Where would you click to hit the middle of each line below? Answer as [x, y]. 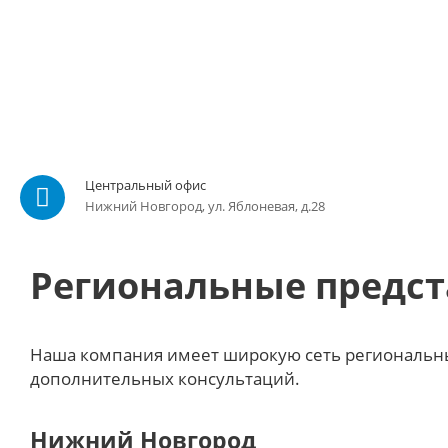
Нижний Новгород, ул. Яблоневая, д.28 [205, 206]
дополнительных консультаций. [167, 378]
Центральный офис [145, 185]
